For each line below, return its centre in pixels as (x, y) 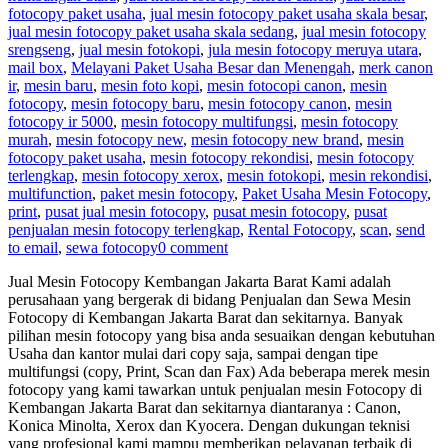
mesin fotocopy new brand (275, 139)
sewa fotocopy (112, 247)
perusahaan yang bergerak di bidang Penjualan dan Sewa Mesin (209, 299)
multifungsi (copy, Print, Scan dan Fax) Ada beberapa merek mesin (219, 371)
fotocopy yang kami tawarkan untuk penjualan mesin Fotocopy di (215, 389)
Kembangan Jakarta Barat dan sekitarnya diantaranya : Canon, (204, 407)
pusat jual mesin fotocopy (125, 211)
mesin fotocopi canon (274, 85)
